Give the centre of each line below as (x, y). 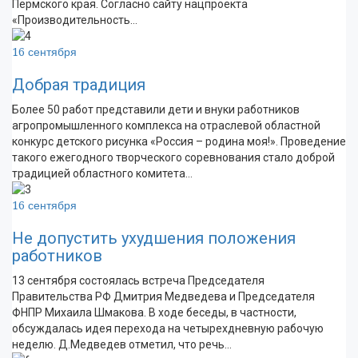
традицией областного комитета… (102, 173)
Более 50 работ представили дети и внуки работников (156, 109)
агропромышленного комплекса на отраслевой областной (166, 125)
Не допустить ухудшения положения (154, 238)
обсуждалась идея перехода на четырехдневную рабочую (168, 328)
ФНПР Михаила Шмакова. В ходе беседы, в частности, (154, 312)
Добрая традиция (79, 85)
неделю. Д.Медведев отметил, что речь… (122, 344)
